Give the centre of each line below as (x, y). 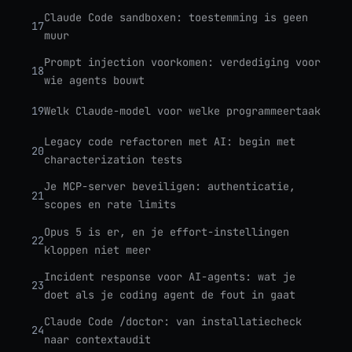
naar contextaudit (97, 339)
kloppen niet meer (97, 249)
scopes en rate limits (110, 205)
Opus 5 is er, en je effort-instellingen (167, 231)
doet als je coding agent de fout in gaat (170, 294)
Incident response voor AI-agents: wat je (170, 276)
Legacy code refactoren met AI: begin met (170, 142)
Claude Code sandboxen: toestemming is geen (176, 17)
